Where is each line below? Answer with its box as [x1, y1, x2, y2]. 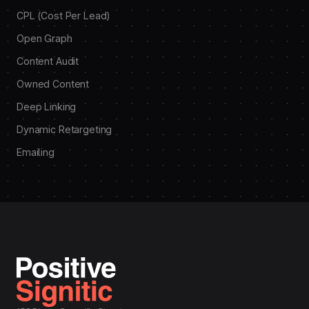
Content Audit [17, 55, 79, 67]
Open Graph [17, 32, 72, 44]
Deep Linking [17, 101, 77, 112]
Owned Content [17, 78, 90, 90]
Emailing [17, 146, 54, 158]
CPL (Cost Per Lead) [17, 10, 111, 21]
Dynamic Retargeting [17, 123, 112, 135]
